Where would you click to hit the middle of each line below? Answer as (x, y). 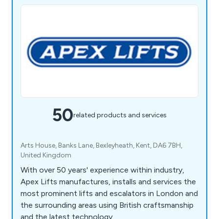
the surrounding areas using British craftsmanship (107, 205)
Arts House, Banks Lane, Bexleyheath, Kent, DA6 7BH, (101, 145)
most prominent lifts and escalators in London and (109, 193)
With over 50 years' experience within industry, (102, 170)
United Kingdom (46, 155)
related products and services (120, 115)
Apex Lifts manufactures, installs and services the (108, 181)
